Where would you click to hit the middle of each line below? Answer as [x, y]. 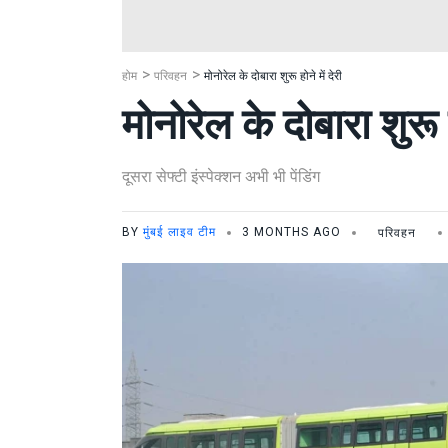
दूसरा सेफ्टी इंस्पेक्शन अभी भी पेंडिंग [221, 176]
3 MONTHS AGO [291, 232]
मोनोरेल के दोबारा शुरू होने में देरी [273, 76]
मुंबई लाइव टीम [179, 232]
